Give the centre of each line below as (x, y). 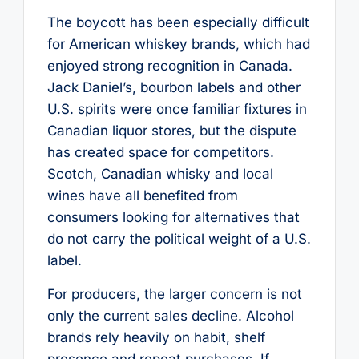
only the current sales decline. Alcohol (170, 315)
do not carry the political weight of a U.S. (179, 239)
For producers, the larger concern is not (174, 294)
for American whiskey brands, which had (178, 44)
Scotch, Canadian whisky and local (160, 174)
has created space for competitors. (160, 153)
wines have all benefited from (142, 196)
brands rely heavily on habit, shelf (156, 337)
